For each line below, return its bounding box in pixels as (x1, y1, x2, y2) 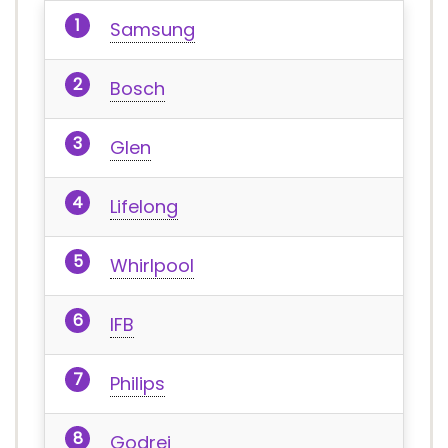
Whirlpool (110, 253, 194, 278)
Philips (110, 371, 165, 396)
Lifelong (110, 194, 178, 219)
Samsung (110, 17, 195, 42)
